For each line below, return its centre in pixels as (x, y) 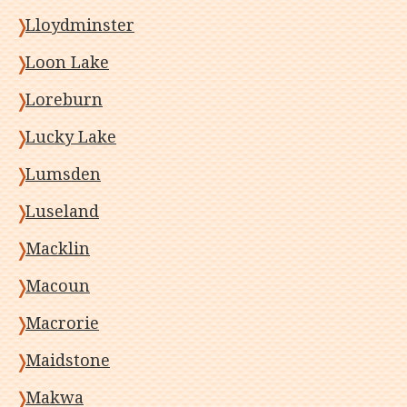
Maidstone (68, 360)
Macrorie (62, 323)
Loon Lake (67, 62)
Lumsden (63, 174)
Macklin (58, 248)
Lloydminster (80, 25)
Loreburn (64, 99)
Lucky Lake (71, 137)
